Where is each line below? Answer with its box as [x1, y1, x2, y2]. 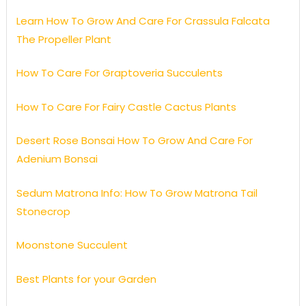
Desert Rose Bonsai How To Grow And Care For [16, 133, 253, 148]
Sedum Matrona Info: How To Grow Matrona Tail [16, 185, 258, 200]
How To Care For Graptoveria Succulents [16, 66, 223, 81]
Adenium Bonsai [16, 152, 98, 167]
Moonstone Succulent [16, 238, 128, 253]
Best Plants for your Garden [16, 271, 156, 286]
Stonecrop [16, 204, 70, 219]
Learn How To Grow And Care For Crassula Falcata [16, 13, 270, 28]
